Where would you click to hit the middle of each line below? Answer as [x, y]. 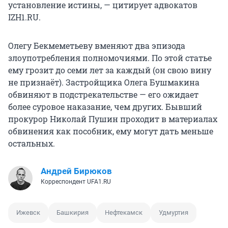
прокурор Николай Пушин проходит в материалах [113, 119]
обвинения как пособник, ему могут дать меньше [111, 131]
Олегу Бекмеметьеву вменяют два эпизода [97, 46]
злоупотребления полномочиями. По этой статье [110, 58]
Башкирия [73, 213]
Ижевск [28, 213]
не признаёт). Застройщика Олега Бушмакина [104, 82]
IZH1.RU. [24, 17]
